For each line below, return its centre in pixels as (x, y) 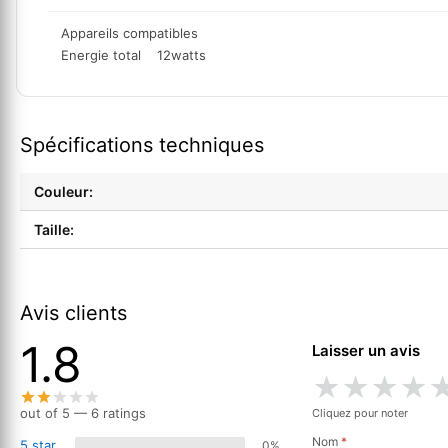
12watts (183, 55)
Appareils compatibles (129, 33)
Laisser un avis (366, 351)
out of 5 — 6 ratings (83, 413)
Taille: (54, 230)
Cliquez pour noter (360, 413)
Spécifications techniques (142, 145)
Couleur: (63, 192)
